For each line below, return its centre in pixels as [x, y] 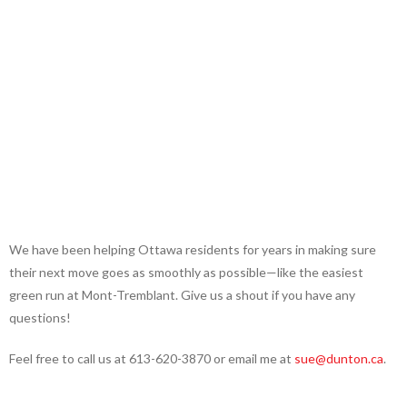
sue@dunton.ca [339, 359]
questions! [40, 318]
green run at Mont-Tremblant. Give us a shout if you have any [182, 295]
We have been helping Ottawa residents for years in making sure [193, 250]
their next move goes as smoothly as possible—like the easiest [186, 273]
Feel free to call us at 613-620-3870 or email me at [152, 359]
